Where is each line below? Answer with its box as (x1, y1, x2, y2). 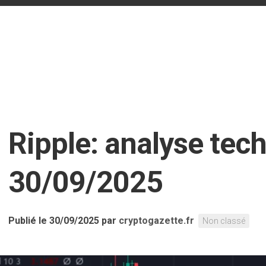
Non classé (202, 216, 245, 226)
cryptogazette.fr (119, 215, 194, 226)
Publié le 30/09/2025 (8, 215, 99, 226)
